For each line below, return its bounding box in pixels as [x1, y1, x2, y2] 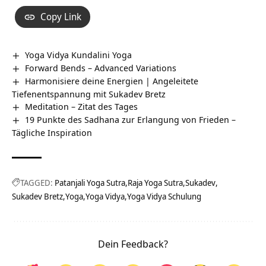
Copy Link [40, 10, 81, 23]
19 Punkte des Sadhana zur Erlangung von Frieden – [25, 113, 236, 125]
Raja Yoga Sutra [128, 176, 183, 188]
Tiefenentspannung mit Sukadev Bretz [12, 87, 166, 100]
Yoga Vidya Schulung [127, 190, 201, 202]
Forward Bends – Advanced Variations [25, 61, 177, 74]
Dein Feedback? [98, 236, 168, 251]
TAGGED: [20, 176, 53, 188]
